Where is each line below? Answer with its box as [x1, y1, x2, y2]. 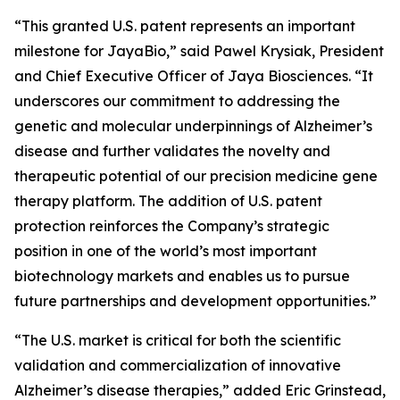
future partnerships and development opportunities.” [14, 292, 377, 310]
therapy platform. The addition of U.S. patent [14, 192, 322, 210]
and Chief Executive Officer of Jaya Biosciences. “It [14, 67, 373, 85]
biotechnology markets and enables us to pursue [14, 267, 350, 285]
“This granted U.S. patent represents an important [14, 17, 355, 35]
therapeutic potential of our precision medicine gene [14, 167, 378, 185]
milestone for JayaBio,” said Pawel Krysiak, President [14, 42, 384, 60]
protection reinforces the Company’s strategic [14, 217, 329, 235]
